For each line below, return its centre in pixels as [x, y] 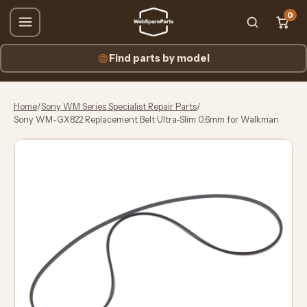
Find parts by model [159, 58]
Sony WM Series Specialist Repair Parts [119, 106]
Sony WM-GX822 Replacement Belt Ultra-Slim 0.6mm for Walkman [146, 119]
